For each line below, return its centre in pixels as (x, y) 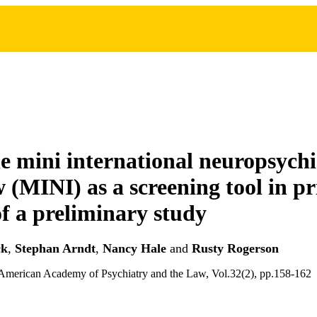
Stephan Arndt (55, 249)
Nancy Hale (134, 249)
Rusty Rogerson (235, 249)
